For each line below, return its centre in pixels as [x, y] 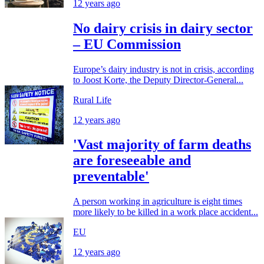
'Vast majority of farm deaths [162, 145]
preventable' [111, 176]
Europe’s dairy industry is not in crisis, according [164, 69]
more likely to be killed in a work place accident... [166, 212]
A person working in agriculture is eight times [158, 202]
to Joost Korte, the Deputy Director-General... [158, 80]
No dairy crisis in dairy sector [163, 28]
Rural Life [92, 100]
